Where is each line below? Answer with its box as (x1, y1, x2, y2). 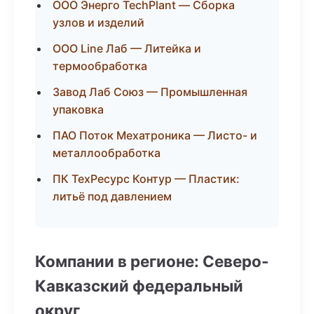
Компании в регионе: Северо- (35, 252, 269, 271)
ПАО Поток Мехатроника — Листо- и (53, 128, 257, 142)
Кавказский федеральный (35, 276, 243, 295)
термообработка (53, 59, 147, 73)
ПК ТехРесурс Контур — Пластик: (53, 172, 240, 186)
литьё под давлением (53, 189, 172, 203)
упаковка (53, 102, 104, 116)
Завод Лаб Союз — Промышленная (53, 85, 247, 99)
